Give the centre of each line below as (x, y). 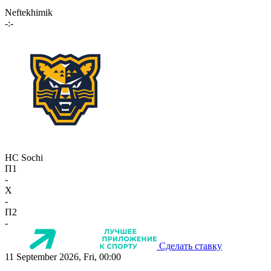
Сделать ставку (191, 246)
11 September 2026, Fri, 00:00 (63, 257)
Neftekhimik (29, 13)
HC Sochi (24, 158)
